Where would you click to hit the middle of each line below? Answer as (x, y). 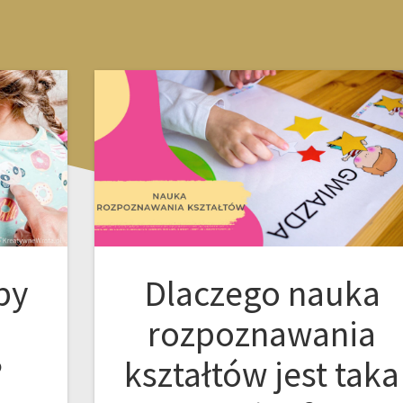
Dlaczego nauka (262, 294)
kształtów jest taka (262, 375)
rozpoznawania (262, 334)
